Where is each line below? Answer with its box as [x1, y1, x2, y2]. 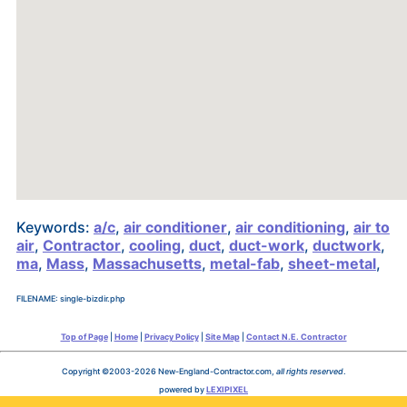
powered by [159, 384, 206, 394]
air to [352, 218, 390, 236]
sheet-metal [287, 254, 376, 273]
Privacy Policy [144, 332, 199, 342]
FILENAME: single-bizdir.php [15, 293, 125, 303]
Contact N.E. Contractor [245, 332, 347, 342]
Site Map [204, 332, 240, 342]
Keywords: [15, 218, 94, 236]
